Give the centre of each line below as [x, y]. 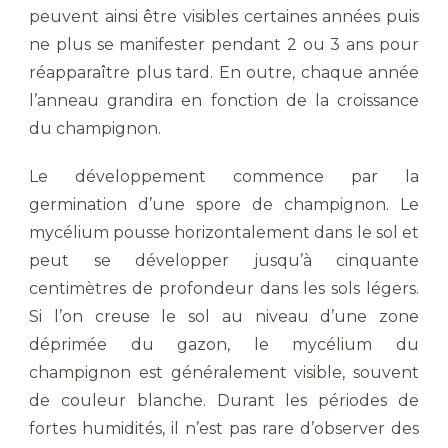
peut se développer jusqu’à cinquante [224, 261]
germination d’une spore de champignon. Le [224, 205]
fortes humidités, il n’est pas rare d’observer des [224, 429]
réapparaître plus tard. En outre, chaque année [224, 73]
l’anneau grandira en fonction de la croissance [224, 101]
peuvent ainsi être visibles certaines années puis [224, 17]
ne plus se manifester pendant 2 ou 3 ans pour [224, 45]
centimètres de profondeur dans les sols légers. [224, 289]
